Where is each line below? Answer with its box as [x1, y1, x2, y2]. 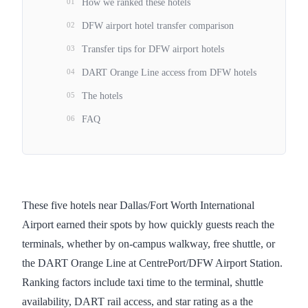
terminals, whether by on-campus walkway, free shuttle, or [22, 238, 275, 250]
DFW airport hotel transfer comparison [82, 20, 234, 31]
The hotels [82, 90, 122, 101]
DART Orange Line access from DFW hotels [82, 67, 256, 78]
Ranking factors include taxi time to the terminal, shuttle [22, 276, 263, 289]
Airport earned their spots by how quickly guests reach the [22, 219, 274, 231]
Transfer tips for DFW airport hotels [82, 43, 224, 54]
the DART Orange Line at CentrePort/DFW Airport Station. [22, 257, 283, 269]
